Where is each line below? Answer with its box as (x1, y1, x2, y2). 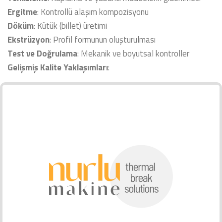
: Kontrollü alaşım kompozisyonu (37, 5, 149, 18)
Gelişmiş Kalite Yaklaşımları (7, 61, 108, 74)
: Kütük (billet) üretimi (34, 19, 107, 32)
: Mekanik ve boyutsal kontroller (77, 47, 189, 60)
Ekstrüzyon (7, 33, 50, 46)
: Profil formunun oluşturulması (50, 33, 156, 46)
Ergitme (7, 5, 37, 18)
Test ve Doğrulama (7, 47, 77, 60)
